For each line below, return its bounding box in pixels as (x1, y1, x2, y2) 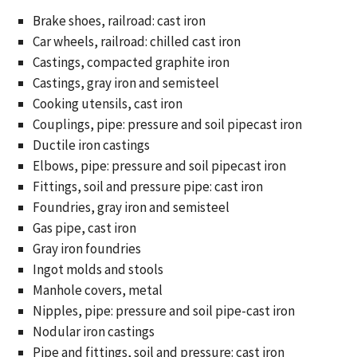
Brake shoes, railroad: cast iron (32, 12, 206, 29)
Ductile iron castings (32, 136, 150, 154)
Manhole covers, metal (32, 281, 163, 299)
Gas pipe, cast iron (32, 219, 136, 237)
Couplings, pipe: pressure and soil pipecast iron (32, 116, 302, 133)
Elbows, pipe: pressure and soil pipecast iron (32, 157, 286, 175)
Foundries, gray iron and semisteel (32, 198, 229, 216)
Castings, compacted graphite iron (32, 53, 229, 71)
